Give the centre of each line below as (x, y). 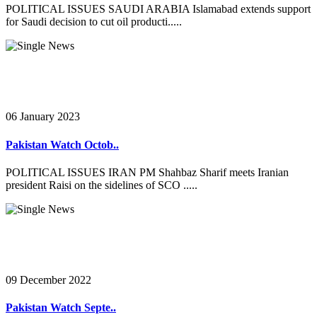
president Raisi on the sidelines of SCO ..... (102, 185)
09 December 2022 (48, 280)
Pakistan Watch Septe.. (61, 308)
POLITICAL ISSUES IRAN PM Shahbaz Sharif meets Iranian (147, 173)
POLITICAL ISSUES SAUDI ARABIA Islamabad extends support (158, 9)
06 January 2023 (43, 117)
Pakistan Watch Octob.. (62, 144)
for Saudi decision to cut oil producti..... (94, 22)
